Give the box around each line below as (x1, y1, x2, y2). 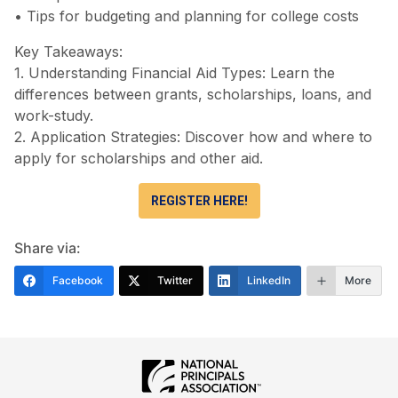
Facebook (52, 274, 103, 288)
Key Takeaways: (14, 43, 123, 61)
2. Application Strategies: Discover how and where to (14, 128, 372, 147)
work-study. (14, 107, 93, 125)
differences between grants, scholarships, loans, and (14, 85, 371, 104)
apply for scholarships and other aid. (14, 149, 263, 168)
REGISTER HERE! (150, 194, 248, 209)
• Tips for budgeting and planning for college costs (14, 7, 359, 26)
